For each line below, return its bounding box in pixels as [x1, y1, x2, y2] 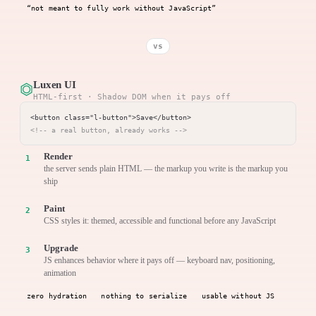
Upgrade [44, 242, 78, 253]
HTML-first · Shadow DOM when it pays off [33, 92, 231, 102]
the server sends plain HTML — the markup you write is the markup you [44, 163, 288, 174]
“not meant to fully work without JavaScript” [27, 3, 217, 12]
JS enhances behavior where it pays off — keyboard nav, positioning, [44, 255, 275, 265]
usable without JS [201, 291, 275, 300]
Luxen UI [33, 78, 76, 90]
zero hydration [27, 291, 87, 300]
